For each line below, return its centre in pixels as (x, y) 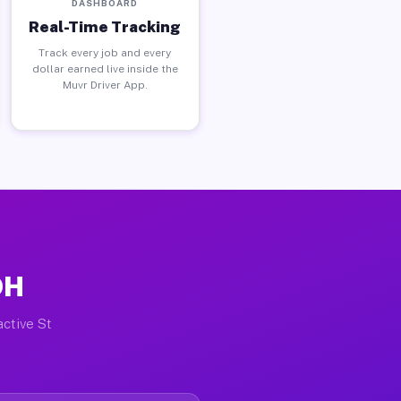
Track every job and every (105, 52)
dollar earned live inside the (105, 68)
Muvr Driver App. (105, 85)
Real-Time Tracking (105, 26)
